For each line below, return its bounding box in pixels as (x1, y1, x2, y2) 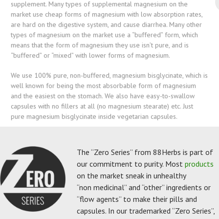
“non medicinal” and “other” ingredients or (76, 182, 211, 192)
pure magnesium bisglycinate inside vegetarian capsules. (11, 111, 178, 121)
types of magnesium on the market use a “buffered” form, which (11, 30, 198, 39)
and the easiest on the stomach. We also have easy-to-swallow (11, 91, 195, 100)
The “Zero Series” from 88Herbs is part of (76, 147, 213, 157)
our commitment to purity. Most (76, 158, 185, 169)
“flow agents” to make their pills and (76, 194, 197, 204)
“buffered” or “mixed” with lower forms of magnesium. (11, 50, 171, 60)
